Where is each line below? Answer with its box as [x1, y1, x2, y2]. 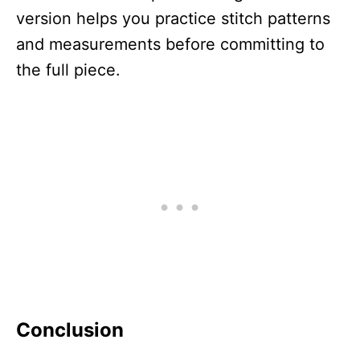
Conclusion [16, 317, 124, 342]
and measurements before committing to [16, 34, 325, 54]
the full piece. [16, 59, 121, 80]
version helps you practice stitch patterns [16, 8, 330, 28]
